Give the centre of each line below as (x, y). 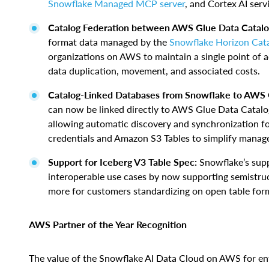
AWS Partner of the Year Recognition (108, 225)
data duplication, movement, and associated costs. (154, 71)
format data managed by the (109, 42)
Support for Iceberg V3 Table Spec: (124, 162)
